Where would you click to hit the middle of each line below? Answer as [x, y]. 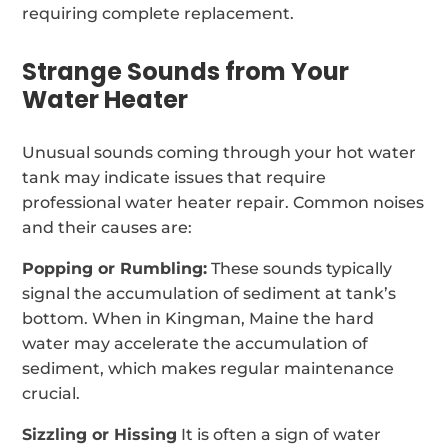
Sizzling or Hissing [100, 434]
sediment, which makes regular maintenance [208, 368]
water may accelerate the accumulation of [195, 343]
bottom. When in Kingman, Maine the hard [198, 318]
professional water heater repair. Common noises [223, 202]
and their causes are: [107, 227]
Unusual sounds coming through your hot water [219, 152]
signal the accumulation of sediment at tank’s [209, 293]
